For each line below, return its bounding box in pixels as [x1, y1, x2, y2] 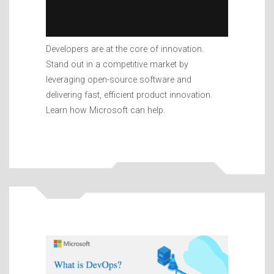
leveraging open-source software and [46, 75, 191, 85]
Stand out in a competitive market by [46, 59, 188, 70]
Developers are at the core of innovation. [46, 44, 204, 54]
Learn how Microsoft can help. [46, 105, 165, 116]
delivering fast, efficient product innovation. [46, 90, 212, 100]
